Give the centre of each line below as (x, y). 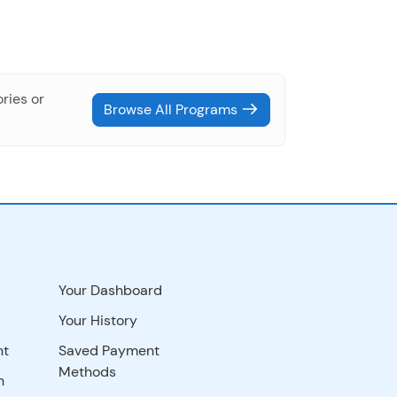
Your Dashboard (111, 290)
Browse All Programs (172, 109)
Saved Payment (109, 350)
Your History (98, 320)
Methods (88, 372)
